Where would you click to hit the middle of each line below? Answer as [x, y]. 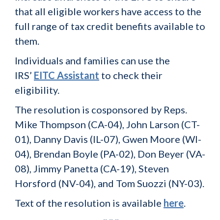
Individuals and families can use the [92, 60]
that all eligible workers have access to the [108, 11]
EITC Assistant [67, 75]
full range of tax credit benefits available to [110, 26]
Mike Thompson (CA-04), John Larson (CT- [107, 124]
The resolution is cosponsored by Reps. [101, 110]
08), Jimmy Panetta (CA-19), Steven [92, 168]
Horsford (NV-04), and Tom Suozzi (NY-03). [110, 183]
